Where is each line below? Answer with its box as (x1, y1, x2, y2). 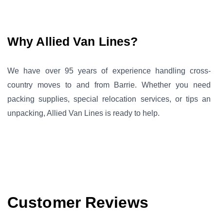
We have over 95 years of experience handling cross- (7, 66, 211, 75)
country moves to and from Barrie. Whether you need (7, 80, 211, 89)
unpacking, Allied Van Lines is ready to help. (7, 109, 160, 117)
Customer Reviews (7, 193, 148, 211)
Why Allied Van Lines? (7, 34, 138, 48)
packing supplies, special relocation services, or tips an (7, 94, 211, 103)
